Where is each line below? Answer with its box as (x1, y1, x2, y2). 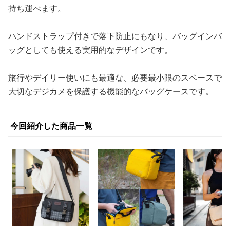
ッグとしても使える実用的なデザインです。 (8, 44, 172, 55)
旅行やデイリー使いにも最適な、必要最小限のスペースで (8, 72, 222, 83)
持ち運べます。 (8, 3, 66, 14)
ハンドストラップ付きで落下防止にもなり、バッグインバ (8, 30, 222, 42)
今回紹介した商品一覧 (10, 120, 92, 131)
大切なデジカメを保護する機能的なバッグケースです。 (8, 86, 214, 97)
